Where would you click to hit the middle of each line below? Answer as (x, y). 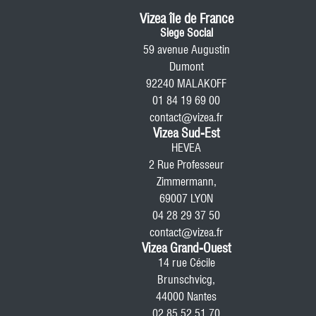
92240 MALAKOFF (186, 84)
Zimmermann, (186, 182)
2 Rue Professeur (186, 165)
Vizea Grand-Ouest (186, 248)
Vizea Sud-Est (186, 133)
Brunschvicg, (186, 280)
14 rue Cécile (186, 263)
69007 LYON (186, 199)
